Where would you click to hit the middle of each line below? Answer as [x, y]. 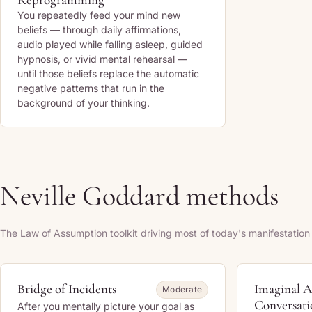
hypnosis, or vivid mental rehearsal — [102, 59]
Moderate [182, 289]
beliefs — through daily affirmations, [99, 30]
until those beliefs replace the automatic [108, 73]
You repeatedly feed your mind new [99, 15]
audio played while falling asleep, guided [110, 44]
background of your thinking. [84, 103]
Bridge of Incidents [67, 289]
